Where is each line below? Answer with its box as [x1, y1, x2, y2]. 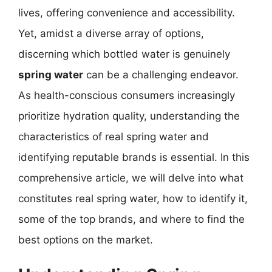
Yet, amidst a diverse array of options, [18, 27, 204, 39]
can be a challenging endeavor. [83, 68, 239, 81]
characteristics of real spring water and [18, 130, 209, 143]
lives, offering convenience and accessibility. [18, 6, 235, 19]
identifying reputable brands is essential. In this [18, 151, 250, 163]
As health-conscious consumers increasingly [18, 89, 235, 101]
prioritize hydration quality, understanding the [18, 109, 240, 122]
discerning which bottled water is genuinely [18, 47, 230, 60]
